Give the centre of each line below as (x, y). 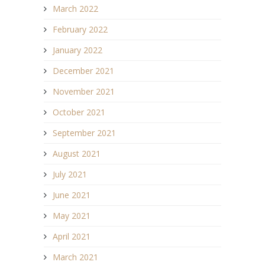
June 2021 (72, 195)
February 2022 (80, 29)
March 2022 (75, 8)
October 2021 (79, 112)
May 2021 (72, 215)
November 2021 (84, 91)
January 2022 (77, 50)
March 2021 (75, 257)
